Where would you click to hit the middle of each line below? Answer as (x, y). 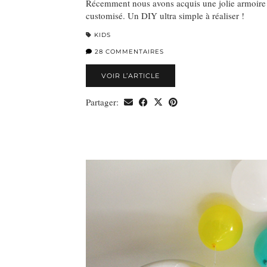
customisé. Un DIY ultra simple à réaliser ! (165, 16)
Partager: (103, 102)
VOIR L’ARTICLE (131, 76)
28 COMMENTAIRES (128, 52)
